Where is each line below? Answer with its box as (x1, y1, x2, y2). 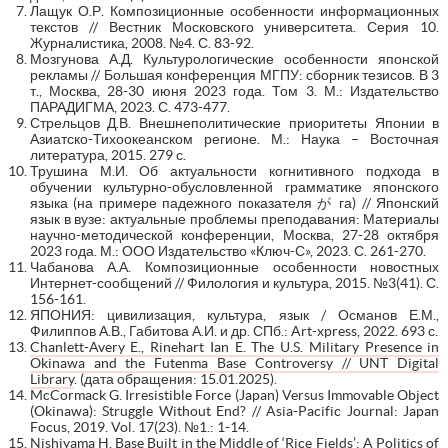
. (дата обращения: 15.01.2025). (73, 370, 277, 387)
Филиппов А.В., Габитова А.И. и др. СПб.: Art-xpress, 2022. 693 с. (29, 322, 438, 339)
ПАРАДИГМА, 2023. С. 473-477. (29, 98, 230, 115)
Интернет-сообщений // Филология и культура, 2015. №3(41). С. (29, 274, 440, 291)
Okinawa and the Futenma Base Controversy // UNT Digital (29, 354, 440, 371)
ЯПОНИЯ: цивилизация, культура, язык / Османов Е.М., (29, 306, 440, 323)
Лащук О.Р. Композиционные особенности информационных (29, 2, 440, 19)
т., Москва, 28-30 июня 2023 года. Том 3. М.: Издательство (29, 82, 440, 99)
